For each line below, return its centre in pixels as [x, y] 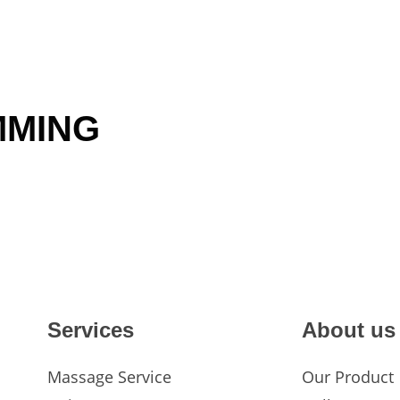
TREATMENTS [324, 80]
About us [349, 330]
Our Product [348, 377]
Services [91, 330]
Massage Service [109, 377]
